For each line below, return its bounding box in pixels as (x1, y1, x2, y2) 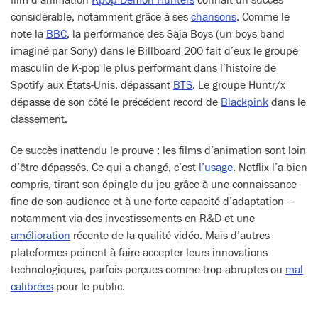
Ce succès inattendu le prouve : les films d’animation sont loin (11, 144, 306, 157)
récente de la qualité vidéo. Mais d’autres (70, 229, 270, 242)
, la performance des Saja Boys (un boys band (67, 28, 285, 40)
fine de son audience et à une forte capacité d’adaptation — (11, 195, 295, 208)
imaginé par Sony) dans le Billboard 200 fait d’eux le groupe (11, 45, 298, 57)
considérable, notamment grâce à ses (11, 11, 191, 23)
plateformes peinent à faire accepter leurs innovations (11, 246, 268, 259)
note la (11, 28, 46, 40)
